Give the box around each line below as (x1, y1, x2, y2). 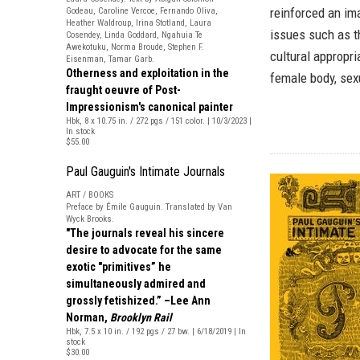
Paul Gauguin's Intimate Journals (66, 164, 225, 179)
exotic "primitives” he (66, 260, 171, 273)
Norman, (66, 311, 110, 324)
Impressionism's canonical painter (66, 100, 233, 113)
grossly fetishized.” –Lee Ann (66, 294, 211, 307)
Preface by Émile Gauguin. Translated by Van (66, 202, 232, 212)
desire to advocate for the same (66, 243, 222, 256)
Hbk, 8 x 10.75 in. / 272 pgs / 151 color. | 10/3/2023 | (66, 116, 252, 126)
